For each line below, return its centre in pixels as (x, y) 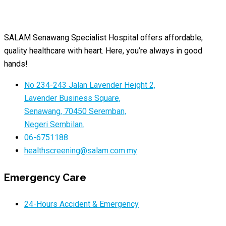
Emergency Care (45, 178)
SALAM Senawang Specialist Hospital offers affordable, (103, 38)
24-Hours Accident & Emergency (81, 204)
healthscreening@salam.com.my (81, 151)
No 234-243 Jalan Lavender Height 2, (90, 85)
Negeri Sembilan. (54, 125)
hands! (16, 64)
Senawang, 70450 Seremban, (75, 111)
